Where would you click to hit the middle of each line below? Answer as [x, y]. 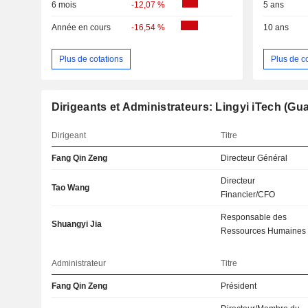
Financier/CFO [248, 195]
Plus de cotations [91, 59]
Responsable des [254, 218]
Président [239, 286]
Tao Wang [70, 188]
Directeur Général [254, 158]
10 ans [276, 27]
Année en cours [81, 27]
